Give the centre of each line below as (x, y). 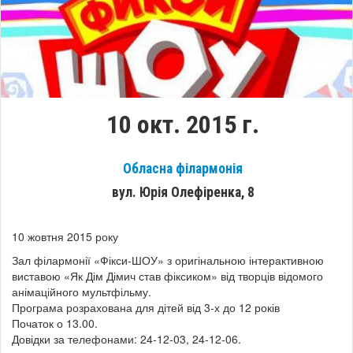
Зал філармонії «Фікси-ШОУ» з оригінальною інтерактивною (168, 260)
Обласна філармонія (183, 169)
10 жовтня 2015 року (65, 237)
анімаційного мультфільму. (82, 292)
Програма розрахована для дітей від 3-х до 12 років (146, 308)
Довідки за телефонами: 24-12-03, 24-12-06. (126, 339)
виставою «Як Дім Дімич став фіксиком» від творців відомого (167, 276)
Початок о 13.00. (55, 323)
